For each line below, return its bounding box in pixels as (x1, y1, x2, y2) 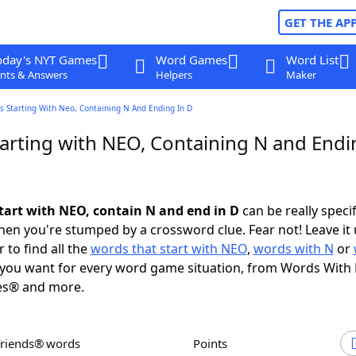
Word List (285, 52, 339, 68)
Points (200, 335, 227, 351)
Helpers (155, 68, 192, 82)
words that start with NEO (90, 240, 247, 257)
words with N (253, 240, 334, 257)
